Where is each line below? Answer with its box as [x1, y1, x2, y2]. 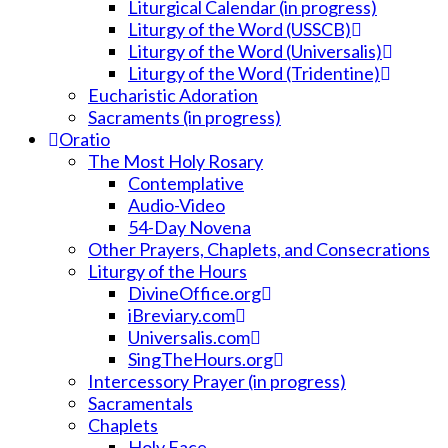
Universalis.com [128, 326, 250, 348]
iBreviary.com [128, 304, 235, 326]
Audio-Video [128, 194, 225, 216]
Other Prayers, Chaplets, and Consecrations [88, 238, 430, 260]
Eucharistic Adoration [88, 84, 258, 106]
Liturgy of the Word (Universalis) [128, 40, 382, 62]
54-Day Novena [128, 216, 251, 238]
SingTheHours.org [128, 348, 273, 370]
